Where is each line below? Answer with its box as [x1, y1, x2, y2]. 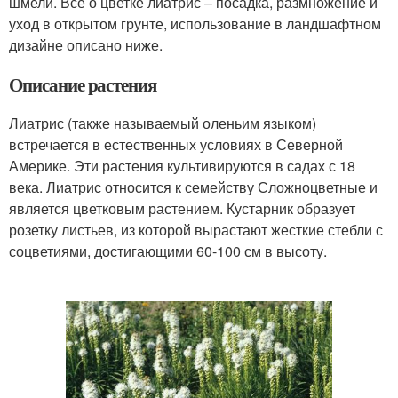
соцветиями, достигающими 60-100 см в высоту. [9, 241, 327, 262]
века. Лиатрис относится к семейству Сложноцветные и [9, 177, 378, 198]
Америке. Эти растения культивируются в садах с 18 [9, 155, 355, 177]
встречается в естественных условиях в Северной [9, 134, 343, 155]
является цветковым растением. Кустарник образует [9, 198, 355, 219]
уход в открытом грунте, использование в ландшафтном [9, 13, 381, 35]
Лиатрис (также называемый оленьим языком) [9, 113, 316, 134]
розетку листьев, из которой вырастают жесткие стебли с [9, 219, 383, 241]
